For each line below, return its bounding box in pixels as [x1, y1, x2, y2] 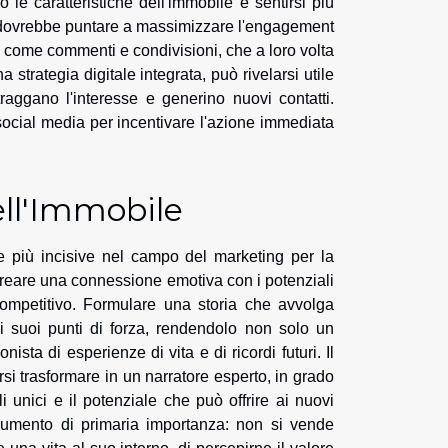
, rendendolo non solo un [145, 320, 334, 338]
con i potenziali [222, 272, 335, 290]
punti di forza [47, 320, 146, 338]
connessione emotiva [71, 272, 223, 290]
